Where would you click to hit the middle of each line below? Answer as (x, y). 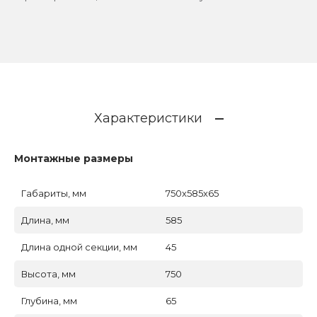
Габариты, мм (54, 193)
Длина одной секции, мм (79, 247)
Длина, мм (45, 220)
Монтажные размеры (74, 158)
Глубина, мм (49, 300)
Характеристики (148, 119)
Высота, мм (48, 273)
